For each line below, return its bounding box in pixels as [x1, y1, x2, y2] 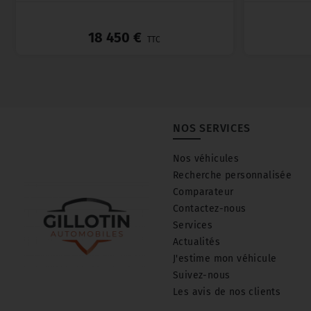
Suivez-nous [173, 269, 230, 282]
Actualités [173, 236, 220, 249]
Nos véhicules [173, 153, 239, 165]
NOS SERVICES [173, 121, 251, 135]
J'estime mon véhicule [173, 253, 277, 265]
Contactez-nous [173, 203, 246, 215]
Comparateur [173, 186, 234, 199]
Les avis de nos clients [173, 286, 281, 299]
